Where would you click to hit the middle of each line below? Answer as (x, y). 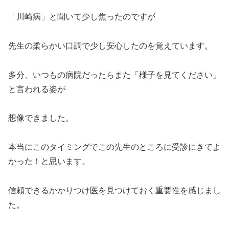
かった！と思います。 (49, 161)
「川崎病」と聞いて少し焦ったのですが (82, 16)
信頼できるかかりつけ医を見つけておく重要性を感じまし (114, 190)
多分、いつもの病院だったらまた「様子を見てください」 (114, 74)
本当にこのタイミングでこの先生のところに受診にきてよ (114, 147)
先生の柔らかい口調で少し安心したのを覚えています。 (110, 45)
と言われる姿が (37, 88)
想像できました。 (41, 118)
